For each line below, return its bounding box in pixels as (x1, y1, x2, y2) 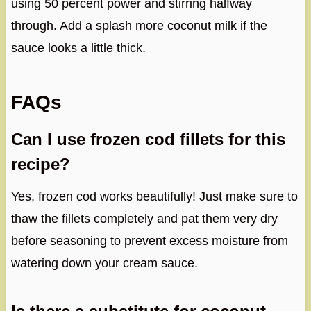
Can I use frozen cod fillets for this (10, 130, 285, 149)
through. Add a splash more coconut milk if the (10, 19, 267, 33)
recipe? (10, 155, 70, 174)
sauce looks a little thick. (10, 41, 146, 56)
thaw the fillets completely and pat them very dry (10, 212, 278, 226)
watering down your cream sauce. (10, 256, 198, 271)
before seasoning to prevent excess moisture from (10, 234, 288, 249)
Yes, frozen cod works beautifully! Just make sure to (10, 190, 298, 204)
